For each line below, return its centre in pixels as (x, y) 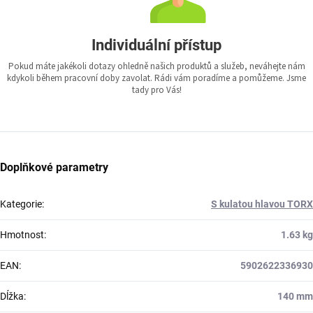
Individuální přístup (156, 45)
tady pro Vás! (156, 90)
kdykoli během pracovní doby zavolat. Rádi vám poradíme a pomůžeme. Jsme (156, 79)
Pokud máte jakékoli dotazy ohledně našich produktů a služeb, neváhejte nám (156, 67)
